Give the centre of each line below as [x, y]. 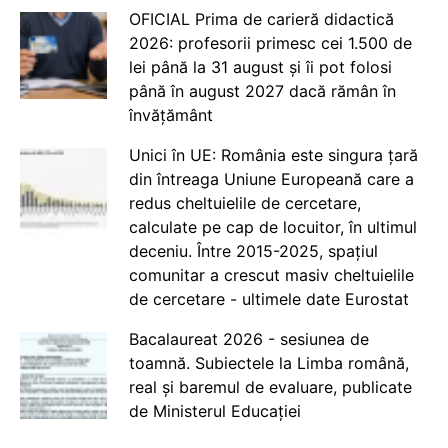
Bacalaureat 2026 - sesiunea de [248, 339]
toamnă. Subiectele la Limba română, [268, 363]
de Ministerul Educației [214, 411]
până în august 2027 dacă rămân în [262, 91]
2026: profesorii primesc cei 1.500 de [270, 43]
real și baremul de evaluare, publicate [270, 387]
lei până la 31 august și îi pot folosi [260, 67]
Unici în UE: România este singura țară [273, 155]
